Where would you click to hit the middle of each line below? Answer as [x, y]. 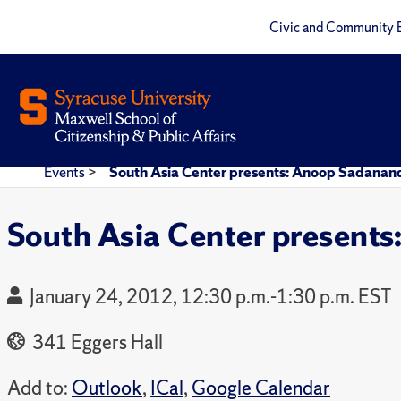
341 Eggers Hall [96, 342]
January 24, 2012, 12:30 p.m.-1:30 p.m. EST [211, 296]
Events [66, 172]
